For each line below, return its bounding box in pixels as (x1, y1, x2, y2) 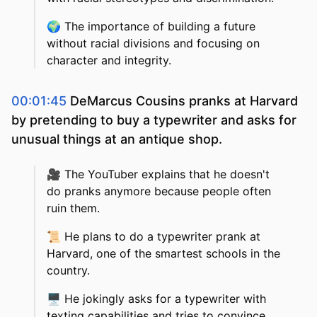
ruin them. (47, 201, 100, 216)
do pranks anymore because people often (47, 184, 271, 199)
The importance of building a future (64, 19, 255, 34)
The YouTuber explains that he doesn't (64, 167, 270, 182)
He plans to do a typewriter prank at (64, 229, 260, 244)
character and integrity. (47, 53, 171, 68)
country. (47, 263, 90, 278)
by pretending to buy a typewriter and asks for (11, 113, 296, 128)
